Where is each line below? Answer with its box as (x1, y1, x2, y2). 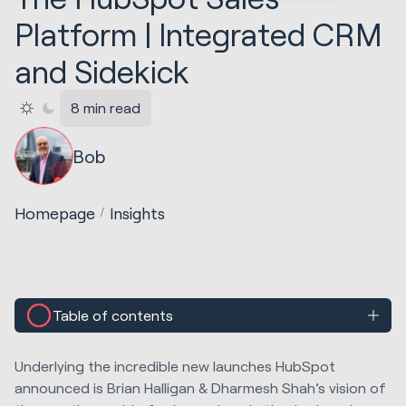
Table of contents (53, 306, 174, 324)
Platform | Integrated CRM (14, 15, 382, 53)
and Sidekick (14, 53, 189, 91)
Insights (110, 202, 166, 223)
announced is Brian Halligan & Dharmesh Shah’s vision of (14, 378, 386, 396)
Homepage (14, 202, 95, 223)
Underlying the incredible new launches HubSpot (14, 356, 335, 374)
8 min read (71, 99, 141, 117)
